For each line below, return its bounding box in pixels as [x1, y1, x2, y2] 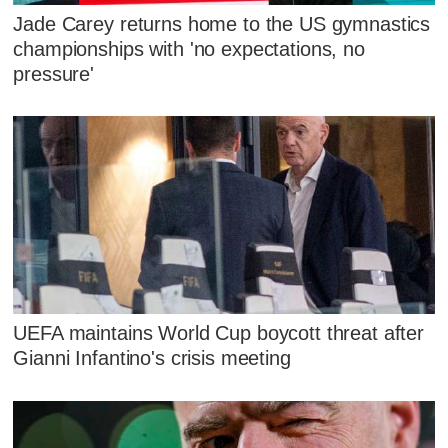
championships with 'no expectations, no [13, 37, 365, 60]
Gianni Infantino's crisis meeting [13, 347, 291, 370]
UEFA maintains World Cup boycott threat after [13, 322, 425, 345]
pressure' [13, 62, 95, 85]
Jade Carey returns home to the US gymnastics [13, 12, 431, 35]
